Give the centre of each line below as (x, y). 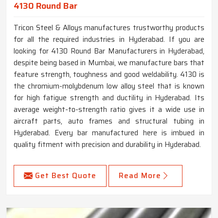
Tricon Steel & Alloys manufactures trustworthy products (109, 28)
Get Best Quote (66, 176)
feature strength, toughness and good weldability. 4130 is (109, 75)
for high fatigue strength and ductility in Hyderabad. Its (109, 98)
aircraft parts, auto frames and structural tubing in (109, 121)
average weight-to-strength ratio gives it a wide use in (109, 110)
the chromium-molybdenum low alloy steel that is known (109, 86)
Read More (140, 176)
